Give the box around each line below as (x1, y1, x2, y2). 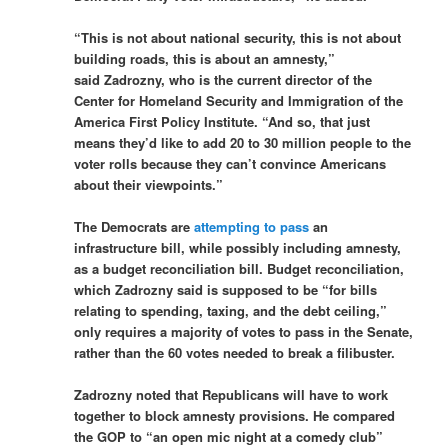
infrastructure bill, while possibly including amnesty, (74, 238, 402, 258)
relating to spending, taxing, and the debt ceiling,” (74, 301, 388, 321)
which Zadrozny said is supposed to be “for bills (74, 280, 378, 300)
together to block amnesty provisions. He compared (74, 406, 396, 426)
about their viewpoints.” (74, 175, 224, 195)
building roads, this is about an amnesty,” (74, 49, 336, 69)
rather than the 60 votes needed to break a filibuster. (74, 343, 396, 363)
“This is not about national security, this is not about (74, 28, 402, 48)
